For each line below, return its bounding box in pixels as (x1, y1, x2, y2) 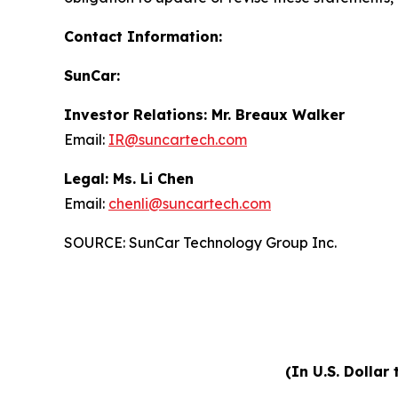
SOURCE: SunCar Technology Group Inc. (64, 233, 337, 251)
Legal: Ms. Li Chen (64, 169, 194, 187)
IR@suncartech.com (108, 130, 247, 148)
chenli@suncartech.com (108, 194, 271, 212)
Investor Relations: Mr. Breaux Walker (64, 105, 345, 123)
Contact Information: (64, 27, 222, 45)
